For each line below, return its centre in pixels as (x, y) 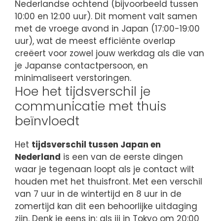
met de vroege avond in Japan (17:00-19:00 (107, 28)
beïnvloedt (47, 121)
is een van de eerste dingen (122, 157)
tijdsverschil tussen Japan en (96, 144)
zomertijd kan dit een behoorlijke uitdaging (106, 206)
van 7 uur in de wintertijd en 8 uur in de (98, 194)
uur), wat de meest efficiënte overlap (95, 41)
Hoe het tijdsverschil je (83, 91)
